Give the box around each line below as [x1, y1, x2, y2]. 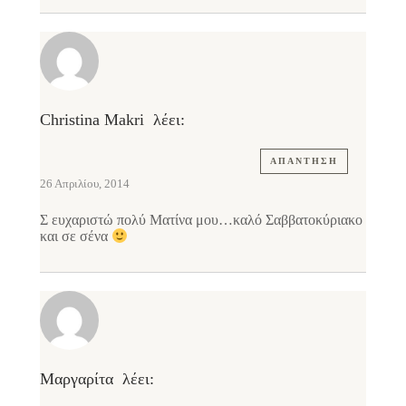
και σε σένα [40, 228, 111, 245]
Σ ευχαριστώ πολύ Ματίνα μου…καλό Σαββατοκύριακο [40, 211, 362, 227]
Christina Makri [40, 110, 144, 129]
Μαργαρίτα [40, 370, 113, 389]
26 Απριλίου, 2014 [40, 176, 130, 190]
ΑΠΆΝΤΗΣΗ [270, 155, 338, 166]
